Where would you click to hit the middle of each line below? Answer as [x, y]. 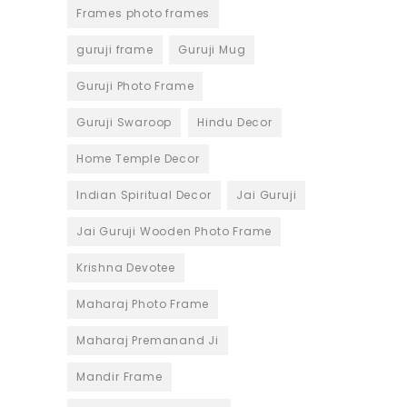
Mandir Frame [119, 377]
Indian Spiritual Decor [144, 195]
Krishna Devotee [126, 268]
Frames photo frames [144, 14]
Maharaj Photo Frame [143, 304]
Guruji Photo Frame [135, 86]
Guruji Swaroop [124, 123]
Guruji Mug [212, 50]
